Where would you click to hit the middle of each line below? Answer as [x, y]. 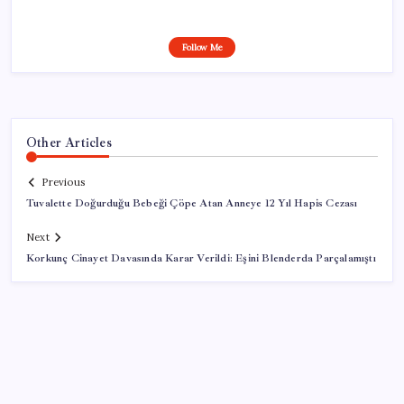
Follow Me [202, 47]
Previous [63, 183]
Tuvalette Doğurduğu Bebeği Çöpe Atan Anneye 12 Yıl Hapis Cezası [192, 204]
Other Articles [69, 142]
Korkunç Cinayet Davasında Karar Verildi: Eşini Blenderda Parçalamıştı [201, 259]
